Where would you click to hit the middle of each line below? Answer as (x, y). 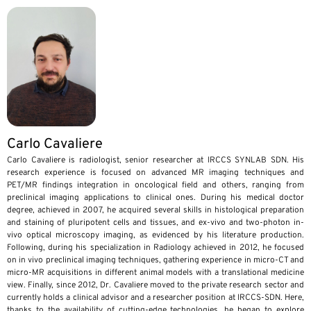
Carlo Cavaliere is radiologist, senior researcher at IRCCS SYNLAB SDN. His (155, 160)
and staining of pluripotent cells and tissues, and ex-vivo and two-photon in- (155, 222)
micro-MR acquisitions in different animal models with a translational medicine (155, 272)
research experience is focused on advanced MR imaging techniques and (155, 173)
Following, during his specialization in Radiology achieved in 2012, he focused (155, 247)
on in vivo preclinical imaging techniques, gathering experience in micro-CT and (155, 260)
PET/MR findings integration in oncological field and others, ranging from (155, 185)
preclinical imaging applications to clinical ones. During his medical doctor (155, 197)
